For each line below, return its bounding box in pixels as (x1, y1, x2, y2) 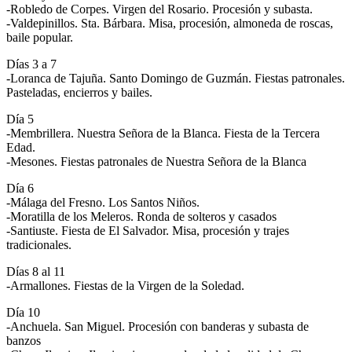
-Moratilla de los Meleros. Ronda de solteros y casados (6, 209, 277, 223)
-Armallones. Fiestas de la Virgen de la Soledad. (6, 278, 244, 292)
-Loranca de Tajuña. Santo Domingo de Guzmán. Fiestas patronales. (6, 71, 345, 85)
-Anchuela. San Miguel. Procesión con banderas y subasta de (6, 319, 309, 333)
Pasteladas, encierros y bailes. (6, 85, 152, 99)
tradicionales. (6, 237, 71, 251)
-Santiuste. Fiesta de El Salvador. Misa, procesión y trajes (6, 223, 289, 237)
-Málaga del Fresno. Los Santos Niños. (6, 195, 200, 209)
